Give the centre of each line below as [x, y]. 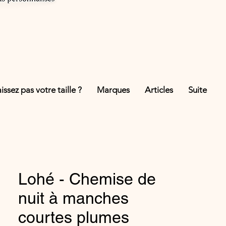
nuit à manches [73, 198]
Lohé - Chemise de [87, 179]
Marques [113, 90]
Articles [159, 90]
